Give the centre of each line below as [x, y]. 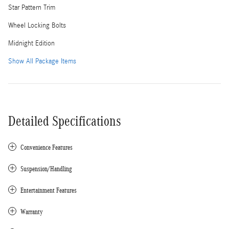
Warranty [32, 212]
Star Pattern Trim [32, 7]
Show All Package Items [42, 61]
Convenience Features [47, 147]
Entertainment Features [49, 190]
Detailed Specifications [65, 121]
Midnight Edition [31, 43]
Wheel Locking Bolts [37, 25]
